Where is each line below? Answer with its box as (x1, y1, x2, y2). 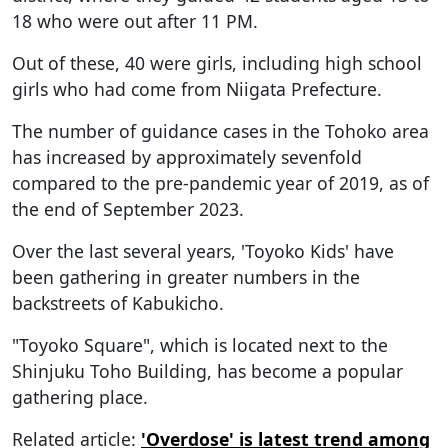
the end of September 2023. (12, 196, 244, 221)
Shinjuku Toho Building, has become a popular (12, 358, 403, 383)
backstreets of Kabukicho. (12, 290, 224, 315)
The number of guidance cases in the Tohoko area (12, 118, 429, 143)
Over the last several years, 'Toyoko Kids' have (12, 238, 394, 263)
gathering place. (12, 384, 148, 409)
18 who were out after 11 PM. (12, 8, 258, 33)
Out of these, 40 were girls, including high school (12, 50, 422, 75)
